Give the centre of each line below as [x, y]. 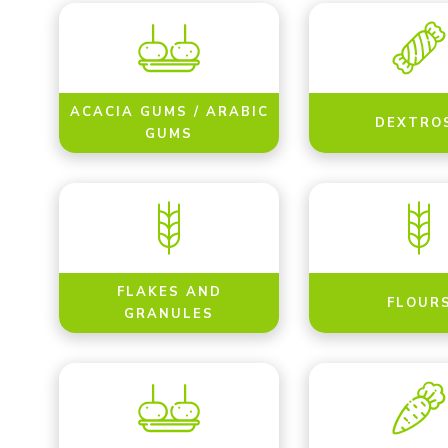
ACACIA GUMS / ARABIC [169, 112]
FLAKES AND [169, 292]
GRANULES [169, 314]
